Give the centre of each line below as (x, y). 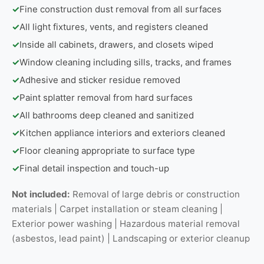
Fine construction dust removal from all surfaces (121, 9)
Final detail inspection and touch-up (94, 168)
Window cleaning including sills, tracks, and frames (126, 62)
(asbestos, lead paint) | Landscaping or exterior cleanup (131, 238)
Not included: (41, 194)
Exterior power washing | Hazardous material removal (126, 224)
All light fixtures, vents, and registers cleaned (114, 27)
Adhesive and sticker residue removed (100, 80)
